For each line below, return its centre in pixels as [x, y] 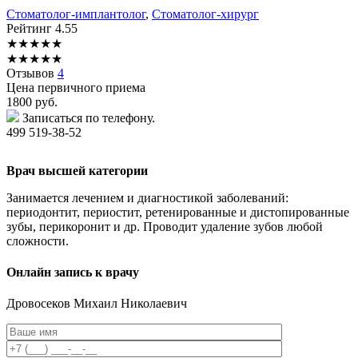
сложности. [38, 241]
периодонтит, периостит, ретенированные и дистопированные [178, 212]
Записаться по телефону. [89, 117]
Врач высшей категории [77, 170]
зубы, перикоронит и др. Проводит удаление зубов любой [165, 226]
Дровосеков [40, 304]
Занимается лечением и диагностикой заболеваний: [147, 197]
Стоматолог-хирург [205, 14]
